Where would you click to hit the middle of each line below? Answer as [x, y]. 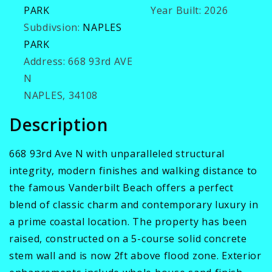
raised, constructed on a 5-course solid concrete [128, 238]
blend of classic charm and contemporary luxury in [134, 204]
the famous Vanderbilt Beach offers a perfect [121, 187]
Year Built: [176, 10]
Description [59, 124]
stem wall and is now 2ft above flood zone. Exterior [135, 255]
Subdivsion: [52, 27]
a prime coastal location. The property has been [128, 221]
